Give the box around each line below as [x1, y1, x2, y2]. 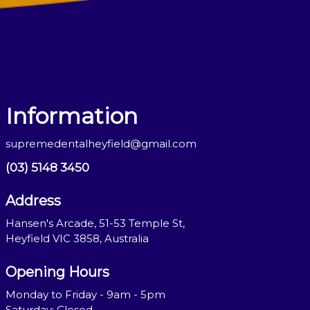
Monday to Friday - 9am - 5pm [6, 288, 166, 301]
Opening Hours [6, 264, 110, 280]
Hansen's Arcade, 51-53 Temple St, [6, 217, 185, 230]
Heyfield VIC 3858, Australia [6, 232, 149, 245]
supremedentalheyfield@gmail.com [6, 137, 197, 150]
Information [6, 102, 138, 129]
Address [6, 192, 62, 209]
